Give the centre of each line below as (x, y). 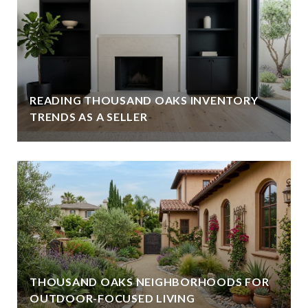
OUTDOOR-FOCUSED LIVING (112, 298)
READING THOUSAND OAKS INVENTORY (144, 100)
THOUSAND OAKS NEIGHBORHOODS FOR (150, 281)
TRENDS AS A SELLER (89, 116)
